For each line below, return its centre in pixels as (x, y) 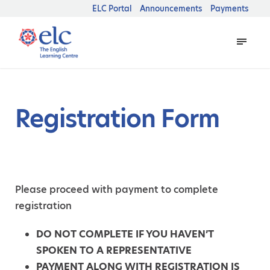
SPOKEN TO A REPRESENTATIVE (114, 250)
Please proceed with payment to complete (117, 189)
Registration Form (117, 118)
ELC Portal (112, 8)
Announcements (171, 8)
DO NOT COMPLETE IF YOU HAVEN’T (125, 234)
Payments (230, 8)
